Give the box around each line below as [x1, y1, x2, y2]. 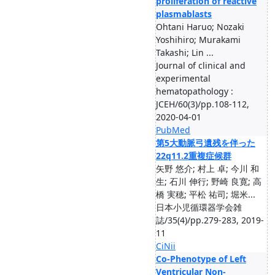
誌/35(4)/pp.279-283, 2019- [156, 214, 264, 226]
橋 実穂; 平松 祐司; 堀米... [156, 188, 255, 200]
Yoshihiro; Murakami [156, 34, 241, 45]
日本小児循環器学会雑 [156, 201, 242, 213]
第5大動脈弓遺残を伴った [156, 137, 255, 149]
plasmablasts [156, 8, 212, 20]
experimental [156, 72, 211, 84]
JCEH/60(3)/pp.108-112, [156, 98, 249, 110]
